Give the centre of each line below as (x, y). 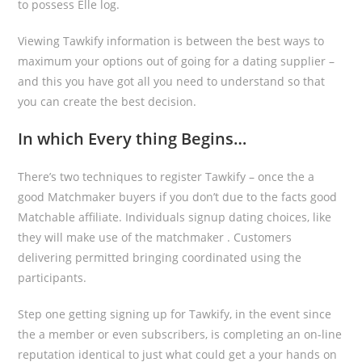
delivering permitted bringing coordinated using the (160, 257)
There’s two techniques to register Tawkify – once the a (166, 177)
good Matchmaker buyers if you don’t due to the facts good (178, 197)
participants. (53, 278)
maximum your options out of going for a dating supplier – (177, 61)
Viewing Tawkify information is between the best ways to (171, 41)
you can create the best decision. (107, 101)
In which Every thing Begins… (133, 139)
